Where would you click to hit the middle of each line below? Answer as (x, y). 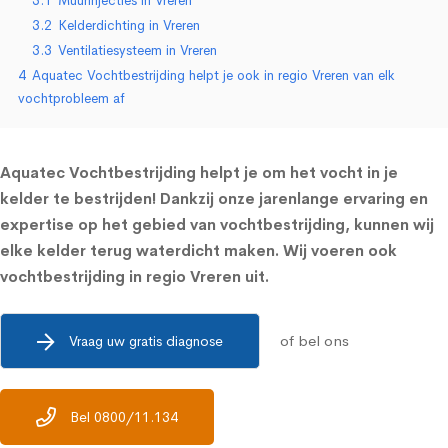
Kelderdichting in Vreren (129, 25)
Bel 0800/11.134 (124, 416)
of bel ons (314, 340)
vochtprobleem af (71, 98)
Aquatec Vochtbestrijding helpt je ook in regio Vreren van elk (213, 75)
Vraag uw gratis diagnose (146, 340)
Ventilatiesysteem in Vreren (137, 50)
